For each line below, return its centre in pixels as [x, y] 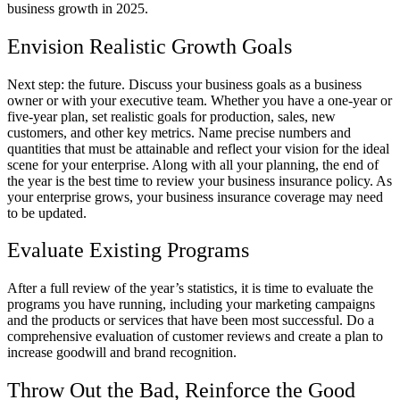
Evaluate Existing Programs [131, 250]
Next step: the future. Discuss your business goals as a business [184, 84]
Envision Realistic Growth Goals [150, 46]
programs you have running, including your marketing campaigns [191, 304]
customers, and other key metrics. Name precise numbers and [179, 132]
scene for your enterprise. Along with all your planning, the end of [193, 164]
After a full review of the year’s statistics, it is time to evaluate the [190, 288]
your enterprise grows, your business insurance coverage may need [195, 196]
